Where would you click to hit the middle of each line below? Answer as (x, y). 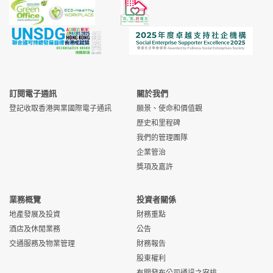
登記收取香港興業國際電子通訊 (60, 108)
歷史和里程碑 (158, 123)
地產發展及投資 (35, 214)
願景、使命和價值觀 (169, 108)
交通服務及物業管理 (42, 243)
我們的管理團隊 (162, 137)
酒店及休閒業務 (35, 229)
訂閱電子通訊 (33, 93)
